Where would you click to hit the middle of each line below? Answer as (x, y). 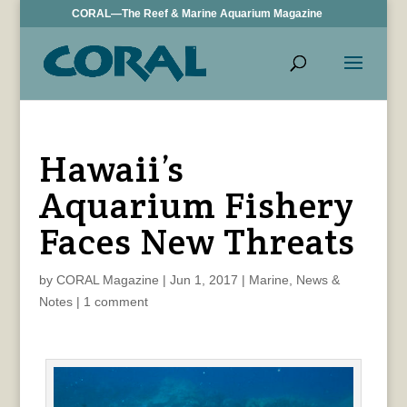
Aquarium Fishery (196, 205)
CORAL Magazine (107, 280)
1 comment (115, 302)
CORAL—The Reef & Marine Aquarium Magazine (198, 14)
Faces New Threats (197, 241)
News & (318, 280)
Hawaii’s (111, 169)
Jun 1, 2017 (203, 280)
